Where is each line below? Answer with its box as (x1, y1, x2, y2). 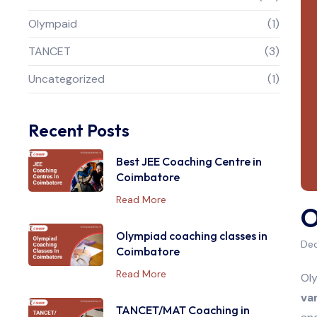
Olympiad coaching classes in (116, 229, 268, 243)
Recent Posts (28, 120, 129, 142)
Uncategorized (28, 71, 105, 87)
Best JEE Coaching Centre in (116, 154, 263, 169)
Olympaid (28, 16, 77, 32)
